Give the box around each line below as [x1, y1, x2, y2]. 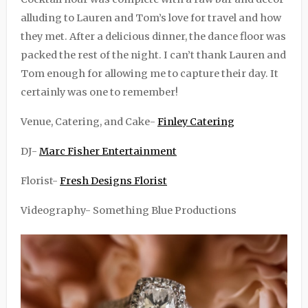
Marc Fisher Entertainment [39, 145, 177, 157]
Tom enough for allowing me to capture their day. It [21, 67, 278, 80]
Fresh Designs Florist [60, 175, 167, 187]
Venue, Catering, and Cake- [21, 115, 157, 128]
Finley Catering [157, 115, 234, 128]
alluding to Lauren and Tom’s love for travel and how [21, 12, 281, 24]
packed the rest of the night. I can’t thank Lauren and [21, 49, 286, 61]
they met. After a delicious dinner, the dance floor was [21, 30, 286, 43]
